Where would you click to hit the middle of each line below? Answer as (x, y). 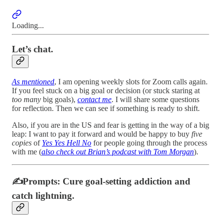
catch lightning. (43, 195)
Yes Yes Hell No (67, 143)
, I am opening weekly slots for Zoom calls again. (131, 82)
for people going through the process (150, 143)
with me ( (27, 152)
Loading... (28, 25)
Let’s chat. (33, 49)
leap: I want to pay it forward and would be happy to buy (102, 134)
